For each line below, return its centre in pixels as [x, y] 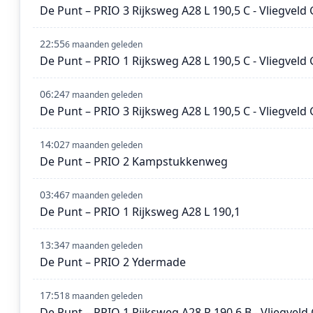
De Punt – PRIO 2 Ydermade [113, 262]
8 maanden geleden [104, 296]
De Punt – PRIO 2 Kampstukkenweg [134, 162]
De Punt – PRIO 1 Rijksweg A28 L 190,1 [140, 212]
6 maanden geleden [104, 45]
